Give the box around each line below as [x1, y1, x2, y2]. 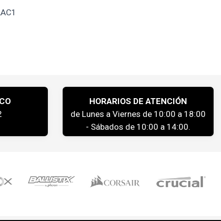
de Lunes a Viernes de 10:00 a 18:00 [71, 109, 206, 119]
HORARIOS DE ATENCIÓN [89, 96, 187, 106]
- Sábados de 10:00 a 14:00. [86, 121, 190, 132]
